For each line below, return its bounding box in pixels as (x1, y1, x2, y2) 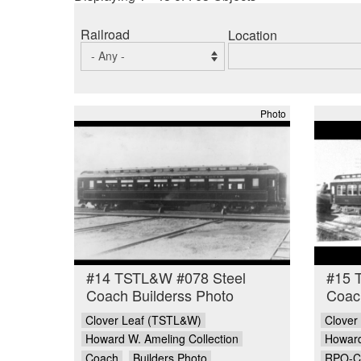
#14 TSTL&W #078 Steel (86, 267, 246, 288)
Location (228, 26, 277, 45)
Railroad (81, 24, 130, 44)
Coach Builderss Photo (86, 284, 234, 306)
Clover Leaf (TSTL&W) (85, 311, 201, 328)
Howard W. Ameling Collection (85, 330, 239, 347)
